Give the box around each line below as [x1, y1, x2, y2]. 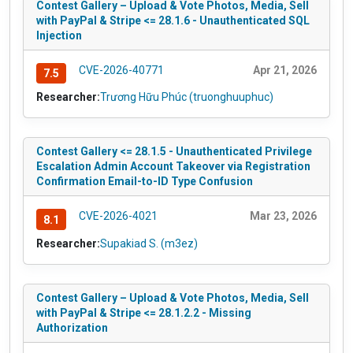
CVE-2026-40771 [78, 63, 164, 76]
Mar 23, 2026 [250, 210, 317, 223]
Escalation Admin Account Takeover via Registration [36, 160, 310, 173]
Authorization [36, 321, 108, 335]
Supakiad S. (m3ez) [100, 237, 198, 251]
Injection [36, 28, 82, 42]
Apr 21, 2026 [253, 63, 317, 76]
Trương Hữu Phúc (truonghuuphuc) [100, 91, 273, 104]
